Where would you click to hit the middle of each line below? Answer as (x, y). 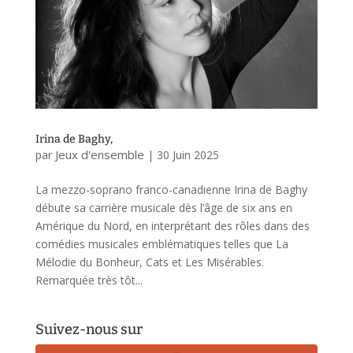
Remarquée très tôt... (89, 280)
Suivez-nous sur (89, 329)
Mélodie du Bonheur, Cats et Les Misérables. (149, 262)
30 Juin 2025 (188, 154)
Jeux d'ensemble (99, 154)
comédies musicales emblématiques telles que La (162, 243)
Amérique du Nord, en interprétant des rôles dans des (172, 225)
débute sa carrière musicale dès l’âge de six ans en (163, 207)
